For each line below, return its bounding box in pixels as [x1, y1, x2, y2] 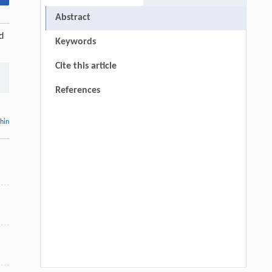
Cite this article [55, 61, 117, 72]
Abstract [55, 13, 90, 23]
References [55, 86, 100, 96]
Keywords [55, 37, 96, 47]
